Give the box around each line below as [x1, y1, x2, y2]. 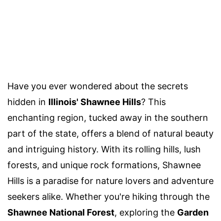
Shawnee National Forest [7, 207, 114, 218]
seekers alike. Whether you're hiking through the [7, 191, 210, 202]
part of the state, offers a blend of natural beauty [7, 128, 214, 139]
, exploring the [114, 207, 177, 218]
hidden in [7, 97, 48, 108]
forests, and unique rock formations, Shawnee [7, 160, 201, 171]
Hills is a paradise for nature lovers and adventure [7, 176, 214, 186]
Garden [177, 207, 209, 218]
